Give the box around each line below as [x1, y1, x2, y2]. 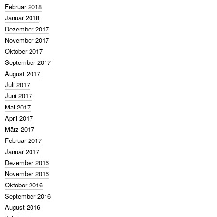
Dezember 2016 [5, 158, 49, 167]
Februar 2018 [5, 2, 42, 11]
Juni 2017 [5, 91, 32, 100]
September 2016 [5, 191, 51, 201]
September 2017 [5, 58, 51, 67]
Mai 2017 [5, 102, 31, 111]
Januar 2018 [5, 13, 39, 22]
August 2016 [5, 202, 40, 212]
